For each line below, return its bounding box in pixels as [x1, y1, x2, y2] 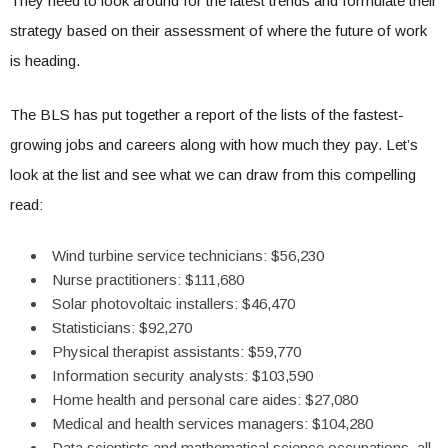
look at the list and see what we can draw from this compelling [10, 165, 416, 183]
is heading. [10, 51, 80, 69]
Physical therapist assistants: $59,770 [52, 342, 301, 360]
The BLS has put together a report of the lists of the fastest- [10, 105, 404, 123]
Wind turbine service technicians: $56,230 [52, 246, 324, 264]
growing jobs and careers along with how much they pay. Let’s [10, 135, 418, 153]
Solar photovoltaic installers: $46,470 [52, 294, 295, 312]
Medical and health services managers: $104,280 [52, 414, 373, 432]
